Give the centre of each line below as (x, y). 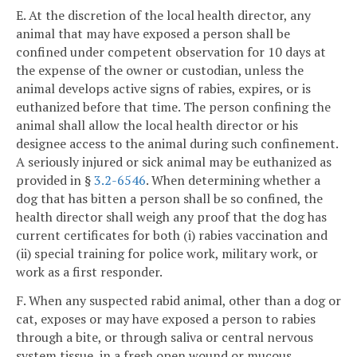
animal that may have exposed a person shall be (153, 34)
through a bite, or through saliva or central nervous (165, 337)
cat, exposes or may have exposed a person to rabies (166, 319)
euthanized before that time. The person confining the (173, 107)
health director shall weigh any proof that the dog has (171, 217)
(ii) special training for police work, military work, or (167, 254)
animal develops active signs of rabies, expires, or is (163, 89)
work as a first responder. (89, 272)
